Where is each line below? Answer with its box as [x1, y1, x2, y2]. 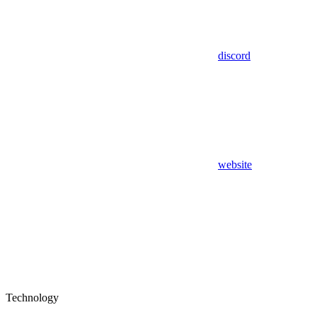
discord [218, 50, 250, 62]
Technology [6, 292, 59, 304]
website [218, 158, 252, 171]
